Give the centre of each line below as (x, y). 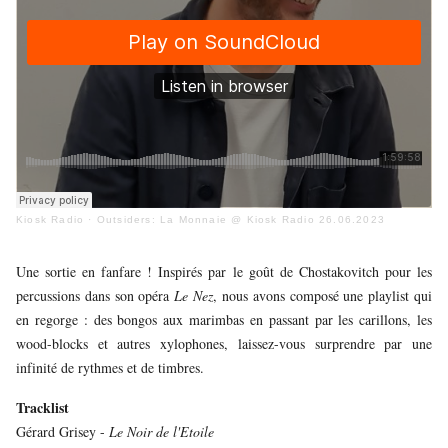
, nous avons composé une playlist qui (323, 295)
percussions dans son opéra (95, 295)
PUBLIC (256, 31)
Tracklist (42, 407)
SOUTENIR (265, 159)
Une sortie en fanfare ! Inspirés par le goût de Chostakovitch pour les (224, 271)
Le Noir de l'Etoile (161, 431)
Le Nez (194, 295)
